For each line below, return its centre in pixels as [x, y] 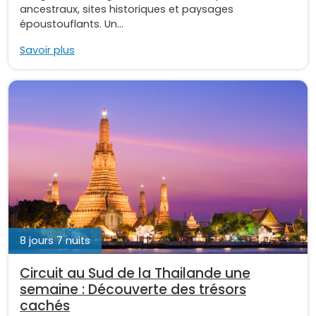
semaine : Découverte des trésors [133, 290]
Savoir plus [47, 50]
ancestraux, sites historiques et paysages [127, 10]
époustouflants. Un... [72, 24]
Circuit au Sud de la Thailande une [135, 274]
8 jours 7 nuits [55, 241]
